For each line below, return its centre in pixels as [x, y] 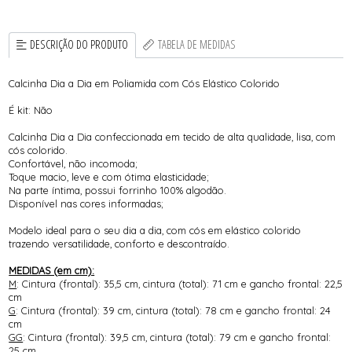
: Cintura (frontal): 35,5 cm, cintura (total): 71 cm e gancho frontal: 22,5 [180, 283]
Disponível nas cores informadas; [86, 203]
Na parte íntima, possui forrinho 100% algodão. [118, 190]
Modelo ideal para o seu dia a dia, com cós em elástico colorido [155, 230]
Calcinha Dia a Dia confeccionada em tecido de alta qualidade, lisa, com [172, 136]
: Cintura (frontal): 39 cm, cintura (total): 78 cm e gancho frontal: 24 [174, 310]
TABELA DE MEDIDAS [196, 45]
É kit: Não [31, 110]
